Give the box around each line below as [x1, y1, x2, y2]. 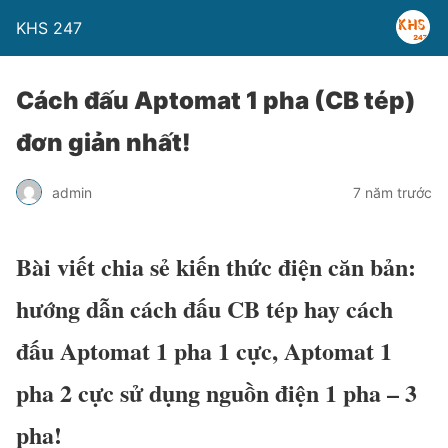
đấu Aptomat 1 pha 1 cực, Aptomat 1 [16, 332, 392, 368]
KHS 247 [16, 18, 82, 38]
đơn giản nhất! [16, 128, 191, 157]
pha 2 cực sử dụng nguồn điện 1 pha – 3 [16, 374, 417, 410]
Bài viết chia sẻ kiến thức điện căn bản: [16, 248, 416, 284]
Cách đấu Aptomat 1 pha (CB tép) [16, 86, 416, 115]
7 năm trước [353, 183, 432, 201]
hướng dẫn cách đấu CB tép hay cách [16, 290, 393, 326]
